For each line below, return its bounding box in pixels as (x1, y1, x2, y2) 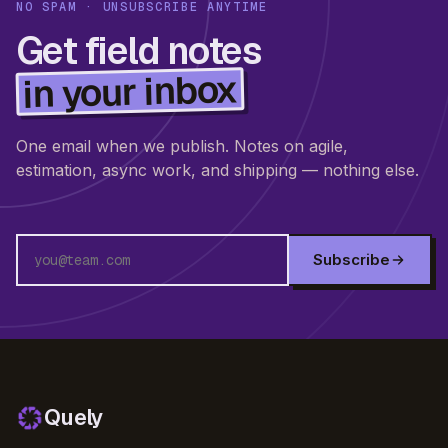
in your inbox (22, 63, 239, 118)
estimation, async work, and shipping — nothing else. (16, 159, 419, 180)
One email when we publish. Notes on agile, (16, 135, 348, 156)
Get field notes (16, 25, 262, 75)
